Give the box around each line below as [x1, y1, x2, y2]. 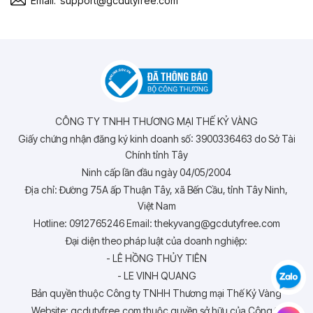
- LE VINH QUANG [117, 269, 196, 282]
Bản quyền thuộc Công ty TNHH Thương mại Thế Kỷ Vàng [31, 286, 282, 299]
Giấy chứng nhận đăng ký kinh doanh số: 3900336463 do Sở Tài [17, 132, 296, 145]
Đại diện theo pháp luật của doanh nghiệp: [66, 234, 247, 247]
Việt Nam [137, 199, 176, 212]
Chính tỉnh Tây [125, 148, 188, 161]
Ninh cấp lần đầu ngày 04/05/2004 [82, 166, 231, 178]
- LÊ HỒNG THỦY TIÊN [106, 252, 207, 264]
